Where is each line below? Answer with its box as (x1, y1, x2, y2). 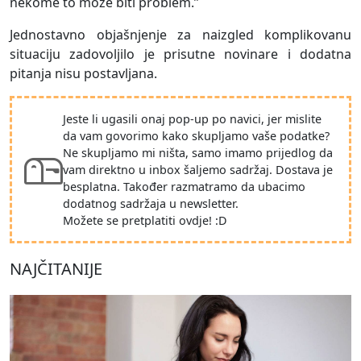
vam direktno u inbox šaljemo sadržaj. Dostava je (63, 162, 333, 178)
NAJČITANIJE (10, 258, 102, 280)
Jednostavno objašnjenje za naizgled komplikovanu (10, 26, 351, 44)
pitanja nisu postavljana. (10, 64, 157, 83)
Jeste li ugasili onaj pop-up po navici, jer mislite (63, 111, 322, 127)
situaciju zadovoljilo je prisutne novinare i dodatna (10, 45, 351, 64)
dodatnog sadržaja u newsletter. (63, 196, 239, 212)
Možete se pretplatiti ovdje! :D (63, 213, 227, 229)
